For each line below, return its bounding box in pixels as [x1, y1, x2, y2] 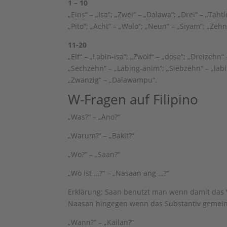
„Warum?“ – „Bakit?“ [68, 131, 135, 140]
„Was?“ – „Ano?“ [68, 112, 121, 122]
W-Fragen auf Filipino [68, 90, 199, 108]
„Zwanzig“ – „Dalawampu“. [68, 75, 158, 85]
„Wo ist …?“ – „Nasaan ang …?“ [68, 168, 170, 178]
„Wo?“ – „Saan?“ [68, 149, 121, 159]
